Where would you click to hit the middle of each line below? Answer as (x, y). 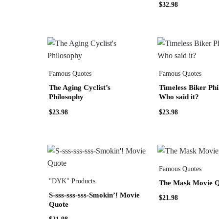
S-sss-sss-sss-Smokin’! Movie (95, 195)
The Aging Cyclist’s (80, 88)
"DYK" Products (72, 181)
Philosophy (66, 97)
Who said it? (179, 97)
